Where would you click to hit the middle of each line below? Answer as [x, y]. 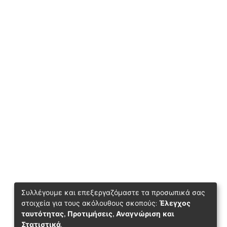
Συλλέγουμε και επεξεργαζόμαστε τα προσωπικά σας [113, 193]
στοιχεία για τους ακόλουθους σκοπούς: [90, 203]
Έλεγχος [175, 203]
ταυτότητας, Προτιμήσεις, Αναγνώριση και [98, 214]
